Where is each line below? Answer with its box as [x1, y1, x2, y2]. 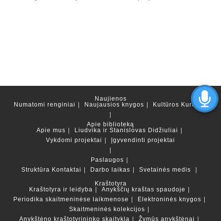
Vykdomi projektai [46, 137, 102, 144]
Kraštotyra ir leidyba [29, 186, 93, 193]
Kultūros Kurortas [152, 101, 208, 108]
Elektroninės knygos [137, 196, 201, 203]
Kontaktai [52, 166, 81, 173]
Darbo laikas [90, 166, 130, 173]
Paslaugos [90, 156, 124, 163]
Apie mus [36, 127, 66, 134]
